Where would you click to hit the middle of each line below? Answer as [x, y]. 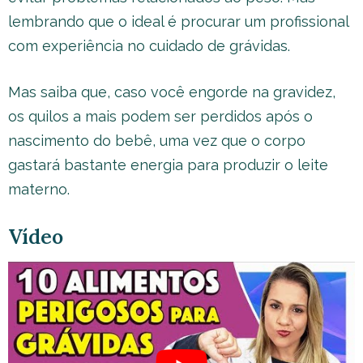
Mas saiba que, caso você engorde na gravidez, [172, 92]
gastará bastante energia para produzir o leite [168, 165]
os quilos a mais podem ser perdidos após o [160, 116]
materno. [39, 189]
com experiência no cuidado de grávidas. [151, 46]
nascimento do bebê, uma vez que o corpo [157, 141]
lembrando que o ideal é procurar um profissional [178, 21]
